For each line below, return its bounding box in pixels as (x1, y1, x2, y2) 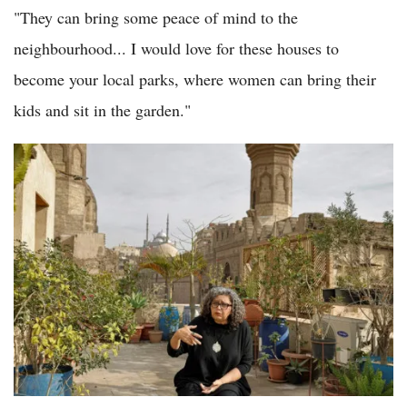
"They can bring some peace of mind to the (14, 5, 298, 28)
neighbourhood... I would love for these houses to (14, 36, 339, 59)
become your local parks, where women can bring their (14, 67, 376, 90)
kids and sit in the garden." (14, 98, 191, 121)
